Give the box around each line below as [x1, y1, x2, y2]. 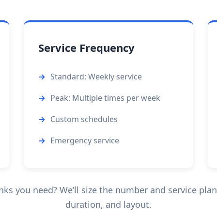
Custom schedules [50, 114, 118, 124]
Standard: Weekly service [50, 71, 142, 82]
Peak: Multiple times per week [50, 93, 160, 103]
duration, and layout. [65, 199, 152, 210]
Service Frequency [38, 40, 135, 55]
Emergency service [50, 135, 119, 146]
